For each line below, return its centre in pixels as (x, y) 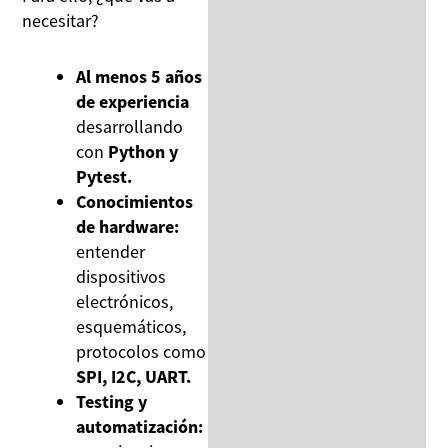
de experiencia (133, 102)
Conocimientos (135, 202)
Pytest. (104, 177)
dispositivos (121, 277)
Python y (143, 152)
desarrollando (130, 127)
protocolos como (141, 352)
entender (111, 252)
